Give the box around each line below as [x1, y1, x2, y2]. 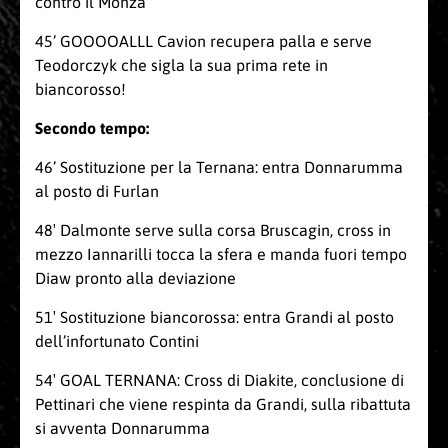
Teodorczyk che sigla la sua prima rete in [35, 56, 328, 75]
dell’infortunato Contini [35, 332, 199, 351]
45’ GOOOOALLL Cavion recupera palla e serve [35, 32, 372, 51]
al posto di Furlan [35, 182, 159, 201]
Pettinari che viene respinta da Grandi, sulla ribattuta [35, 395, 411, 414]
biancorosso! [35, 80, 126, 99]
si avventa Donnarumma [35, 419, 210, 438]
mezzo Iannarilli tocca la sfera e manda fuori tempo [35, 245, 407, 264]
